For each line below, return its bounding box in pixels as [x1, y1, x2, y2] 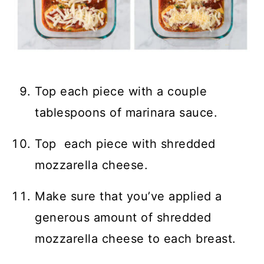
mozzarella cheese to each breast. [35, 232, 236, 246]
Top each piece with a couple [35, 84, 207, 99]
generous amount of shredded [35, 210, 212, 225]
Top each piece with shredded [35, 137, 216, 151]
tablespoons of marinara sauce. [35, 105, 218, 120]
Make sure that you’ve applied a [35, 189, 222, 204]
